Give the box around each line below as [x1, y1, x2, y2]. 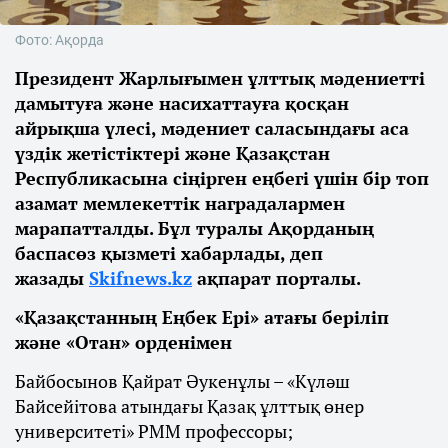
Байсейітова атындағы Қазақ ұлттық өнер [15, 394, 364, 419]
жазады [15, 266, 89, 291]
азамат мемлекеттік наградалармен [15, 191, 345, 216]
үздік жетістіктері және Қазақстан [15, 141, 330, 166]
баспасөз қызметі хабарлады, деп [15, 241, 323, 266]
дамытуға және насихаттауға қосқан [15, 91, 349, 116]
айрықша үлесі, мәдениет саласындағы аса [15, 116, 409, 141]
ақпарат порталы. [192, 266, 361, 291]
